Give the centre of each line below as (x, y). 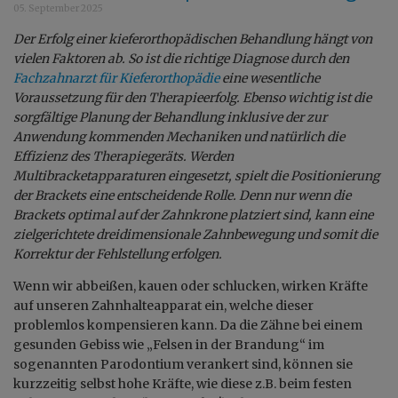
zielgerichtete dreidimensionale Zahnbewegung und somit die (195, 234)
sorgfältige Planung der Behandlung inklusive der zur (170, 117)
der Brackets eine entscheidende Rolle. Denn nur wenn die (182, 195)
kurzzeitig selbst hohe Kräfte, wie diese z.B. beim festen (183, 383)
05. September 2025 (58, 8)
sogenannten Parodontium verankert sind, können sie (183, 364)
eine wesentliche (270, 78)
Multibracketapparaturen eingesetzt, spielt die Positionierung (196, 175)
